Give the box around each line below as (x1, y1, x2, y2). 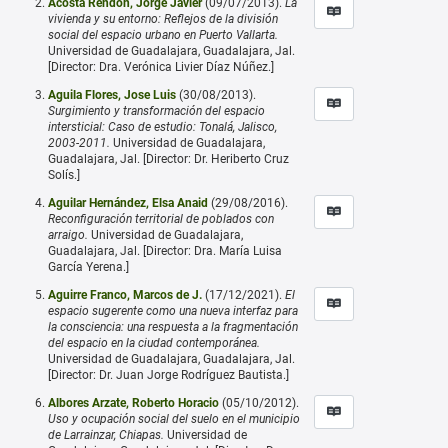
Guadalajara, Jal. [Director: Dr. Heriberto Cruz (48, 151, 289, 166)
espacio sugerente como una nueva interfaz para (48, 303, 298, 318)
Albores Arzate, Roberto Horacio (48, 395, 219, 410)
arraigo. (48, 227, 88, 242)
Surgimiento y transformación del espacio (48, 103, 265, 118)
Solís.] (48, 167, 80, 182)
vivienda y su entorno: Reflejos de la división (48, 11, 278, 26)
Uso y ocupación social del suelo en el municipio (48, 411, 300, 426)
